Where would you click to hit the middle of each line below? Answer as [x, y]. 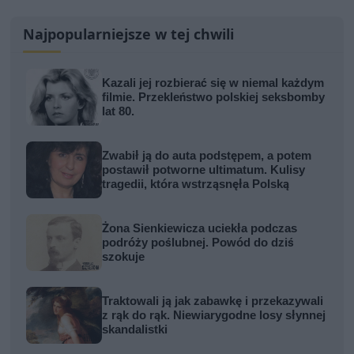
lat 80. [119, 111]
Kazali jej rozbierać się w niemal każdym [213, 83]
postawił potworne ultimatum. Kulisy [204, 169]
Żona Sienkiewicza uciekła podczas [200, 228]
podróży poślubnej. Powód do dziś [198, 242]
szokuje [124, 256]
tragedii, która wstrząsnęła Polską [196, 184]
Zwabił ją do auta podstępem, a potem [207, 155]
